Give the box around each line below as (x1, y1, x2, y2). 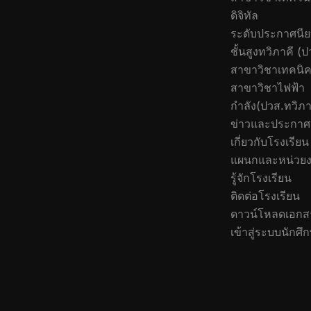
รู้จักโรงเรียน (230, 170, 292, 185)
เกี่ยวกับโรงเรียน (230, 134, 309, 149)
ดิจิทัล (230, 8, 258, 22)
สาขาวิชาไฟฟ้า (230, 80, 305, 94)
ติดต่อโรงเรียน (230, 188, 300, 203)
